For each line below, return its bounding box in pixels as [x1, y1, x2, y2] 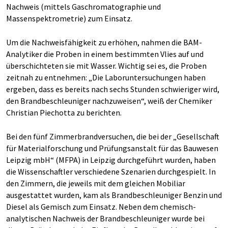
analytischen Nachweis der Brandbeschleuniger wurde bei [6, 213, 205, 223]
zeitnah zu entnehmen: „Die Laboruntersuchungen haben [6, 72, 206, 82]
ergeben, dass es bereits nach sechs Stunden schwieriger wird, [6, 84, 219, 94]
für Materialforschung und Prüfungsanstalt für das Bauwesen [6, 143, 218, 153]
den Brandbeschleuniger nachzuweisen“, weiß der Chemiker [6, 96, 212, 106]
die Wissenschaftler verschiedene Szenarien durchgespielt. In [6, 166, 216, 177]
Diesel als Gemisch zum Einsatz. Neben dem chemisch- [6, 202, 196, 212]
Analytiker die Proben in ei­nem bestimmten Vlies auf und [6, 49, 204, 59]
